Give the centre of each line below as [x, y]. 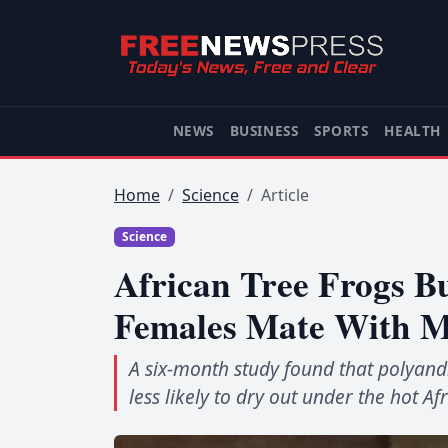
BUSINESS [264, 131]
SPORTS [341, 131]
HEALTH [412, 131]
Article [285, 194]
